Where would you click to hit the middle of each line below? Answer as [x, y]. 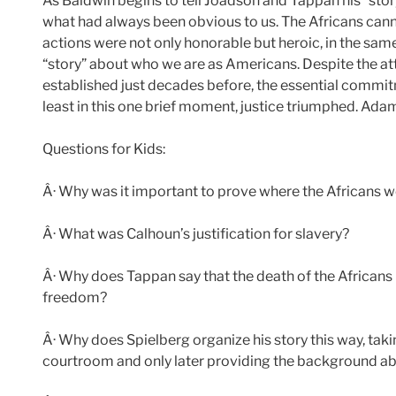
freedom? [75, 298]
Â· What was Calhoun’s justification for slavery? [196, 234]
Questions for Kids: [104, 149]
